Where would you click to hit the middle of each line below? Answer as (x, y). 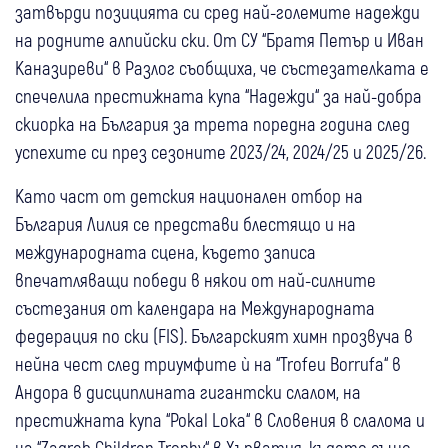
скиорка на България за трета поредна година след (212, 123)
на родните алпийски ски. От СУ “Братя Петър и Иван (219, 39)
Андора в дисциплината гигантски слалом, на (188, 391)
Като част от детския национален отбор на (189, 195)
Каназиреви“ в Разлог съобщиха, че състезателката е (222, 67)
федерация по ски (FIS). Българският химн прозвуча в (214, 335)
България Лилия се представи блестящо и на (185, 223)
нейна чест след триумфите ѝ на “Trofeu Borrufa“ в (208, 363)
